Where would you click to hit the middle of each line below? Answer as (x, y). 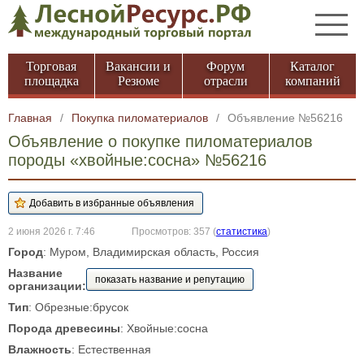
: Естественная (111, 349)
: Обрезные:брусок (78, 307)
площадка (51, 81)
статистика (242, 231)
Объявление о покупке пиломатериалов (160, 141)
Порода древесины (64, 328)
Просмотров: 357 (171, 231)
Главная (30, 118)
